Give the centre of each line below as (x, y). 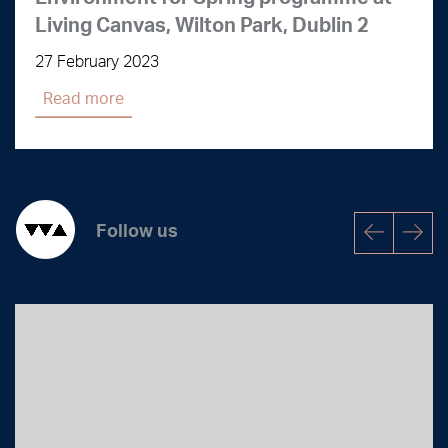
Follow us (137, 229)
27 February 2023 (97, 61)
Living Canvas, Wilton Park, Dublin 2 (202, 24)
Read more (83, 98)
